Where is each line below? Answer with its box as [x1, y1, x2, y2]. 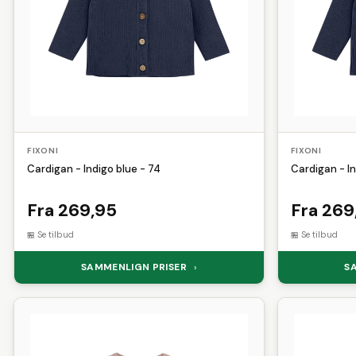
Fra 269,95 [27, 198, 117, 222]
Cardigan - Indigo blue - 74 [27, 161, 161, 176]
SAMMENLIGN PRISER [80, 260, 190, 273]
